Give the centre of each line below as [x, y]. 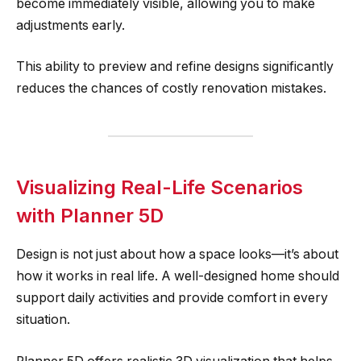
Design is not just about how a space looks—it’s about [177, 255]
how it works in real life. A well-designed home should [178, 276]
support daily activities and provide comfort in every [172, 298]
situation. [43, 320]
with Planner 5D [90, 215]
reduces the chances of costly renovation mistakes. [171, 89]
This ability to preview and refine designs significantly [175, 67]
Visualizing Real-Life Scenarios [160, 187]
